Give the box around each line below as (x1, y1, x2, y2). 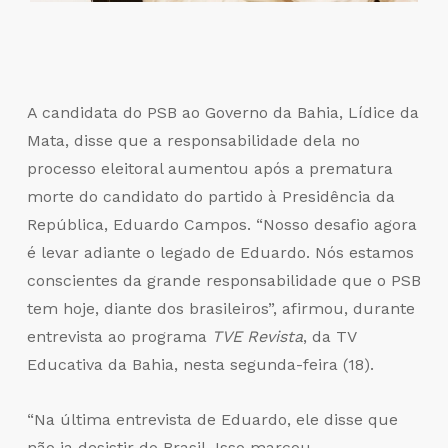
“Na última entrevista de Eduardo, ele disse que (26, 410, 398, 430)
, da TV (302, 327, 356, 347)
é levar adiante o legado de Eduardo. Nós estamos (26, 243, 414, 263)
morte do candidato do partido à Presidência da (26, 187, 395, 207)
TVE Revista (211, 327, 303, 347)
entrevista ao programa (26, 327, 212, 347)
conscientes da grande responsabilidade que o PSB (26, 271, 421, 291)
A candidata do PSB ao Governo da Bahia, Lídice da (26, 103, 419, 123)
